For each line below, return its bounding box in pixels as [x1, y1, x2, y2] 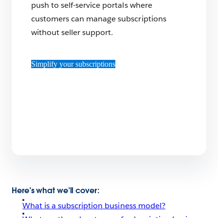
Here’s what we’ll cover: [12, 185, 101, 196]
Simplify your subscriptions [31, 60, 115, 68]
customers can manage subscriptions [31, 14, 166, 24]
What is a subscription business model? [22, 200, 165, 211]
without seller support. [31, 27, 113, 37]
